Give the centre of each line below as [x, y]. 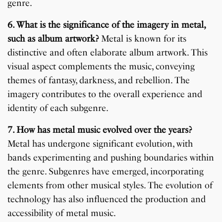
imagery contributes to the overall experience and [105, 94]
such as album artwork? [53, 39]
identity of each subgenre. [58, 108]
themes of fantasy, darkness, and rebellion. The [99, 81]
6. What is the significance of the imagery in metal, [107, 25]
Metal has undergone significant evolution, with [100, 144]
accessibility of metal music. [62, 213]
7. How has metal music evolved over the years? [100, 130]
